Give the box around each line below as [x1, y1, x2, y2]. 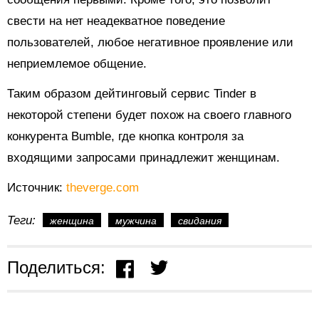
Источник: [7, 181, 66, 195]
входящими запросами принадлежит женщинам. [7, 151, 280, 165]
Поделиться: [7, 258, 105, 278]
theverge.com [66, 181, 139, 195]
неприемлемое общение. [7, 57, 147, 71]
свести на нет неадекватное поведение [7, 14, 225, 28]
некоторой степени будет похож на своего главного [7, 108, 291, 122]
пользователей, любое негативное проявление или [7, 36, 293, 50]
